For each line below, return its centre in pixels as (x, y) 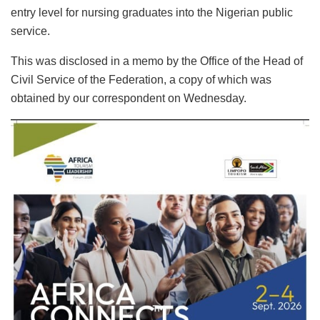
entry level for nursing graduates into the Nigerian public (152, 13)
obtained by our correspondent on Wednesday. (129, 99)
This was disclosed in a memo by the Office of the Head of (157, 61)
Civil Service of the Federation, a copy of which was (141, 80)
